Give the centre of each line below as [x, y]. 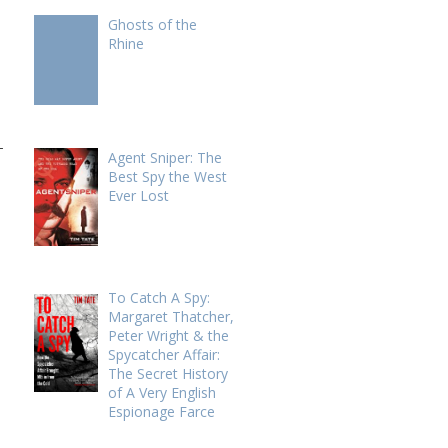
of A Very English [161, 392]
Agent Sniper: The [164, 157]
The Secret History [167, 373]
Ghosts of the [152, 24]
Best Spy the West [167, 176]
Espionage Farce [161, 411]
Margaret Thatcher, [170, 316]
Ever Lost [138, 195]
